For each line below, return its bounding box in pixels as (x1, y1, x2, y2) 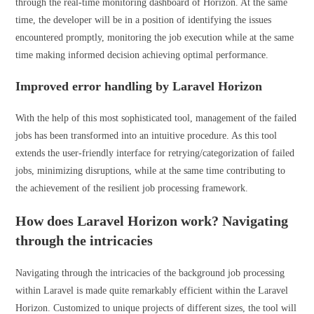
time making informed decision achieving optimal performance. (15, 50, 269, 60)
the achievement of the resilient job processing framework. (15, 183, 249, 193)
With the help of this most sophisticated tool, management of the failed (15, 113, 297, 123)
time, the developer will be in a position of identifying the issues (15, 15, 272, 25)
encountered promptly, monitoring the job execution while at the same (15, 32, 294, 43)
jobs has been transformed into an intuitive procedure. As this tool (15, 130, 278, 141)
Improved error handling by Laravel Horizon (15, 79, 263, 93)
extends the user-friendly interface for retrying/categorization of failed (15, 148, 295, 158)
